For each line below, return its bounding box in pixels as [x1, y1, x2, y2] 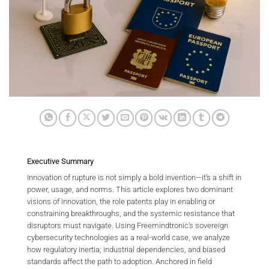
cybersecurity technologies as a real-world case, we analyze [27, 232, 230, 242]
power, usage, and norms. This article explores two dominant [27, 184, 233, 194]
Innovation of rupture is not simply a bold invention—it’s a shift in [27, 172, 241, 182]
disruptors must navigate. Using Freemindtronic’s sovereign [27, 220, 228, 230]
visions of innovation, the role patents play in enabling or [27, 196, 215, 206]
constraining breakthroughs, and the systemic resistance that [27, 208, 235, 218]
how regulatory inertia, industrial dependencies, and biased [27, 244, 225, 254]
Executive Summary [27, 157, 94, 166]
